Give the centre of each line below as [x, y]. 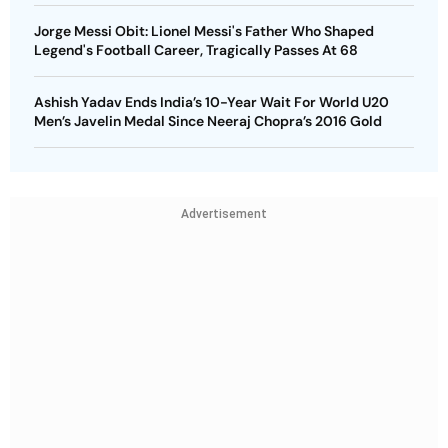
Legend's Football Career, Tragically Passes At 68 [196, 50]
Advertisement [224, 214]
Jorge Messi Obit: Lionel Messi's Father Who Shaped [204, 31]
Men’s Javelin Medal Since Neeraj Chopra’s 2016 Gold [208, 121]
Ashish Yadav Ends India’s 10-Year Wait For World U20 [211, 102]
